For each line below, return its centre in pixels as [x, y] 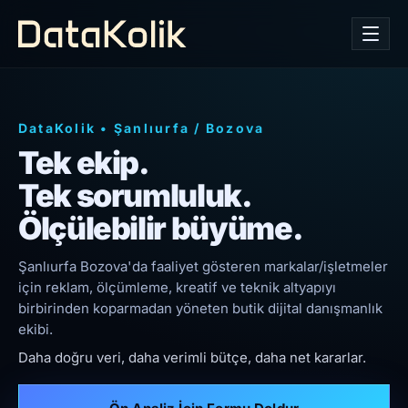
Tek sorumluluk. [135, 195]
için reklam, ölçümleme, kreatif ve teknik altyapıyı [177, 287]
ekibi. [36, 329]
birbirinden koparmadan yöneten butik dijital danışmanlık [200, 308]
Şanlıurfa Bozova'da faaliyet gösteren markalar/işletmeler [203, 266]
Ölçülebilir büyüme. [161, 228]
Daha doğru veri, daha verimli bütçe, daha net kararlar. [192, 357]
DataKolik [57, 128]
